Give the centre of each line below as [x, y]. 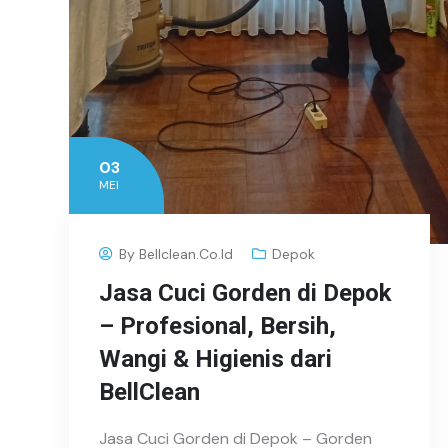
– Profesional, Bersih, [217, 326]
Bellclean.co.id [186, 254]
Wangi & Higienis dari [215, 359]
